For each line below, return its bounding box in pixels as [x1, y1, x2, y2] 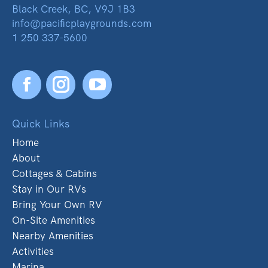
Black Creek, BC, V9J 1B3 [12, 2, 135, 16]
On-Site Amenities [12, 213, 95, 227]
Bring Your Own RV [12, 197, 102, 211]
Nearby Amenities [12, 229, 93, 242]
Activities [12, 244, 54, 258]
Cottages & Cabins [12, 166, 97, 180]
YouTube [96, 83, 166, 103]
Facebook [26, 83, 100, 103]
